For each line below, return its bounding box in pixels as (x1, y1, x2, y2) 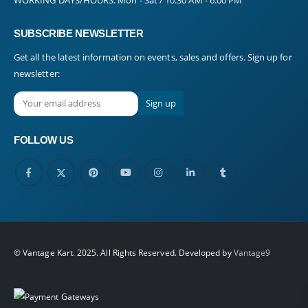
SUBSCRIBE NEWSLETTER (14, 27, 144, 39)
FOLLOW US (14, 135, 74, 146)
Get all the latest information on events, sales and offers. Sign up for (14, 50, 292, 63)
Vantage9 (233, 246, 271, 258)
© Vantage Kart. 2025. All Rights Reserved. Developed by (14, 246, 234, 258)
